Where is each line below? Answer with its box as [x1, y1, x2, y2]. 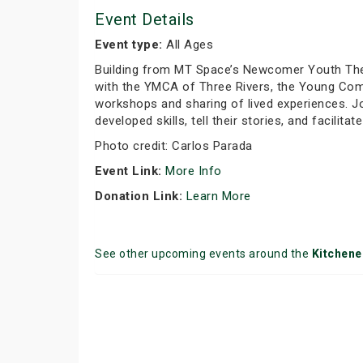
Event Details [95, 10, 194, 29]
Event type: [95, 37, 163, 52]
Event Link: [95, 164, 162, 178]
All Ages [162, 37, 213, 52]
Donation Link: [95, 189, 186, 203]
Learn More [186, 189, 254, 203]
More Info [165, 164, 225, 178]
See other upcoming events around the [95, 247, 312, 260]
